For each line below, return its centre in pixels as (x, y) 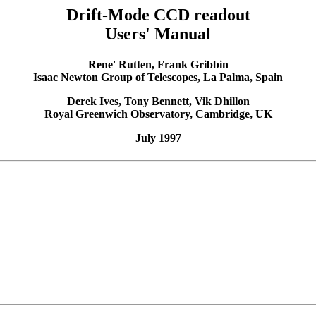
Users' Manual (158, 34)
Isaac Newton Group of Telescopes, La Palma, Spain (158, 78)
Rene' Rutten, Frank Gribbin (158, 65)
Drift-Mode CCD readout (158, 15)
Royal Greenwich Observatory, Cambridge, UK (158, 114)
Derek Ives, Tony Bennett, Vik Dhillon (158, 102)
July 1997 (158, 138)
